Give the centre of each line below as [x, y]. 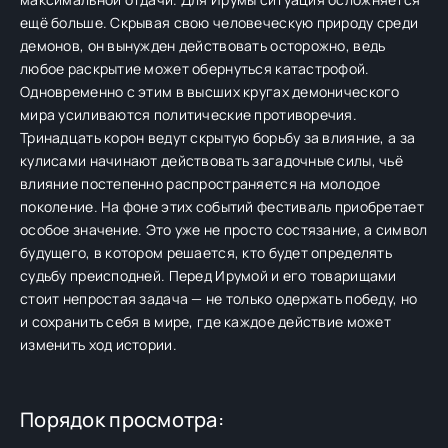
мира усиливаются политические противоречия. [189, 114]
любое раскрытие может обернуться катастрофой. [195, 68]
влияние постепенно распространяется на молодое [200, 183]
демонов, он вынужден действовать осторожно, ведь [203, 45]
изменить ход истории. [98, 344]
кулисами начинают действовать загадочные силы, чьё [211, 160]
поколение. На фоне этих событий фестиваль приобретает [222, 206]
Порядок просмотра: [122, 419]
